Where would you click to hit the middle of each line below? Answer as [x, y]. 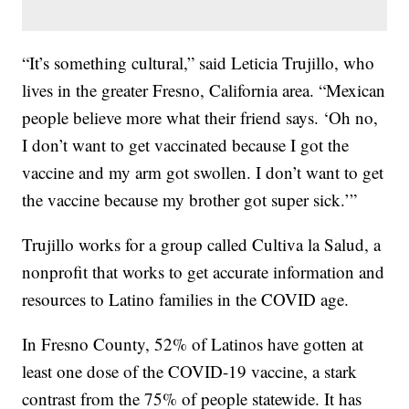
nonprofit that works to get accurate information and [204, 271]
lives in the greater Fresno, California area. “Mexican [204, 89]
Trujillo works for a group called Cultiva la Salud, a [202, 244]
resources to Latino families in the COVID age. [186, 299]
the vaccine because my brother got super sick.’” [190, 199]
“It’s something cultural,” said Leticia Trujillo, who [199, 62]
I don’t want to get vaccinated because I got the [186, 144]
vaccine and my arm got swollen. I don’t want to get [203, 172]
